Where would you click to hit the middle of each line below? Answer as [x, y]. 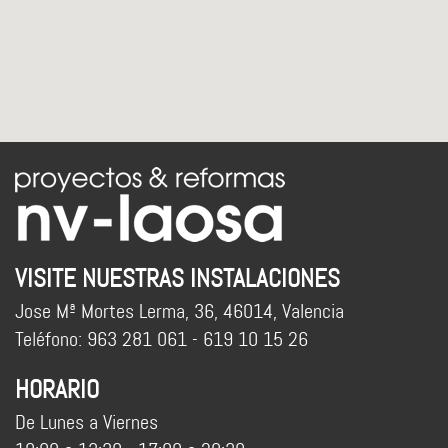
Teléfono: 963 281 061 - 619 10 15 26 [161, 338]
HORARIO [57, 389]
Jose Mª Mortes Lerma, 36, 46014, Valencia [179, 310]
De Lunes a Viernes [86, 421]
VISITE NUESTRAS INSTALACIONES [177, 278]
